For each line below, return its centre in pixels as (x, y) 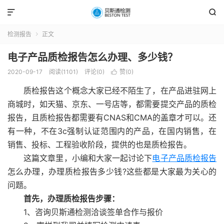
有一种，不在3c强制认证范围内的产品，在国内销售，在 (112, 131)
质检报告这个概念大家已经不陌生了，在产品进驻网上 (112, 90)
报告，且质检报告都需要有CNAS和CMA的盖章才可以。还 (112, 117)
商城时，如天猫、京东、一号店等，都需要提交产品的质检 (112, 104)
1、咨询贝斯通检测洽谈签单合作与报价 (85, 212)
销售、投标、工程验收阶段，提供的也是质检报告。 (99, 144)
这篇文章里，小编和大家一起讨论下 (80, 158)
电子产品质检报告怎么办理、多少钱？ (92, 57)
